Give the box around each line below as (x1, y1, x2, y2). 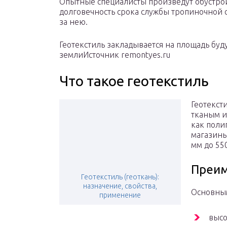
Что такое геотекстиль (59, 73, 209, 89)
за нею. (59, 17, 88, 27)
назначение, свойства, (83, 182, 157, 191)
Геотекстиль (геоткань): (81, 173, 159, 181)
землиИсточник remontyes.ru (59, 50, 170, 60)
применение (99, 191, 141, 200)
